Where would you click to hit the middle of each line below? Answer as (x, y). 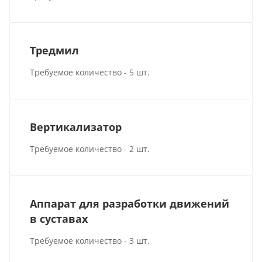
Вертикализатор (76, 127)
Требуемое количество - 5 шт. (90, 72)
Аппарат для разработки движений (130, 203)
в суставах (59, 218)
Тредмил (55, 50)
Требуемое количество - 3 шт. (90, 240)
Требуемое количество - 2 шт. (90, 149)
